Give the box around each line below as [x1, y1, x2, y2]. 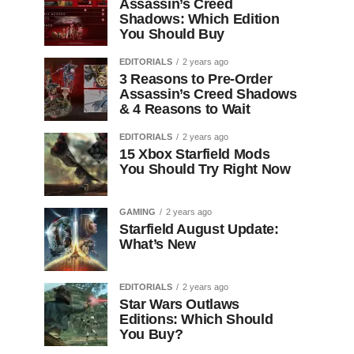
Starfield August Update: [119, 221, 279, 237]
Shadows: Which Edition [119, 11, 280, 27]
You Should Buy [119, 26, 225, 42]
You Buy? [119, 326, 183, 342]
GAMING [119, 207, 156, 217]
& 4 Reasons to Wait [119, 101, 250, 117]
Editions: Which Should [119, 311, 273, 327]
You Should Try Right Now [119, 161, 291, 177]
